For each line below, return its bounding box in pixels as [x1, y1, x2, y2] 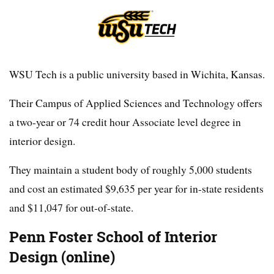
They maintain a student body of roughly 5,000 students [9, 162, 252, 177]
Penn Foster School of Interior [9, 227, 217, 248]
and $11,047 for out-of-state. [9, 200, 133, 215]
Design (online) [9, 247, 115, 268]
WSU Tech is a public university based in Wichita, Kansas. [9, 67, 265, 82]
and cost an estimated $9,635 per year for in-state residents [9, 181, 264, 196]
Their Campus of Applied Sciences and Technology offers [9, 95, 262, 111]
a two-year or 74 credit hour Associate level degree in [9, 114, 241, 130]
